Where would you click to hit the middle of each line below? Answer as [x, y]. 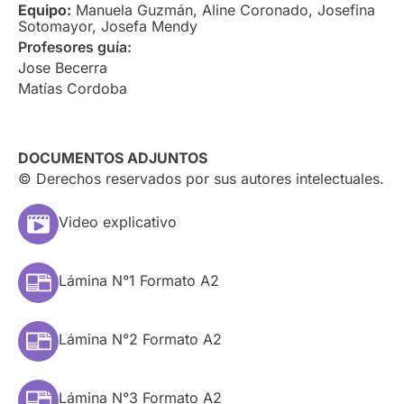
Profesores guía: [75, 47]
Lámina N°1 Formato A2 [139, 281]
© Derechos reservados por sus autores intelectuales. [201, 179]
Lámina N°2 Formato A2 [140, 340]
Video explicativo [118, 222]
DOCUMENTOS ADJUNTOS [113, 158]
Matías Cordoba [73, 89]
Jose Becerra [63, 68]
